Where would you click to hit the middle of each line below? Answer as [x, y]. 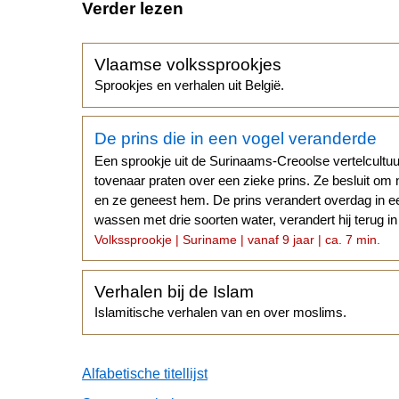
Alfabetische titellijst [145, 374]
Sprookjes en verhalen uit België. [190, 85]
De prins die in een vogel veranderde [236, 138]
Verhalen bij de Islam [175, 292]
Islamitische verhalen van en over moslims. [221, 313]
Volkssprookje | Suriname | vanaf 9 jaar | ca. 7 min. [238, 239]
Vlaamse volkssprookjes [188, 65]
